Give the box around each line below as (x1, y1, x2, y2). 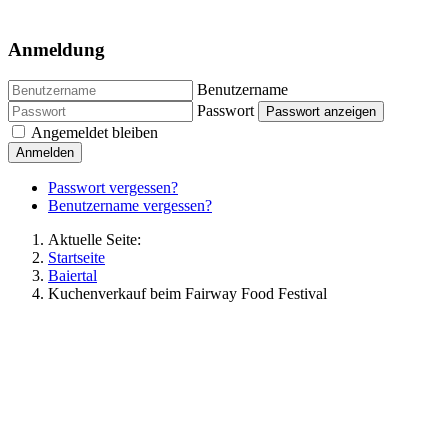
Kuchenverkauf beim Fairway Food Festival (48, 284, 327, 302)
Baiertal (48, 266, 97, 284)
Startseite (48, 248, 105, 266)
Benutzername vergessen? (48, 196, 212, 214)
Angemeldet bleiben (31, 123, 158, 141)
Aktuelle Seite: (48, 230, 149, 248)
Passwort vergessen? (48, 178, 178, 196)
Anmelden (16, 144, 74, 160)
